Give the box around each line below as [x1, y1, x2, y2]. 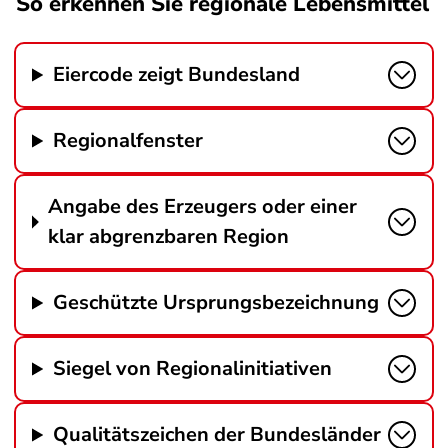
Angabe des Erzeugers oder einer [48, 193, 358, 220]
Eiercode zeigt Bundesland [53, 61, 301, 88]
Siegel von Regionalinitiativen [53, 355, 333, 382]
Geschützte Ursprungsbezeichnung [53, 289, 380, 316]
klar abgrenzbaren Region [48, 223, 290, 250]
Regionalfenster [53, 127, 204, 154]
